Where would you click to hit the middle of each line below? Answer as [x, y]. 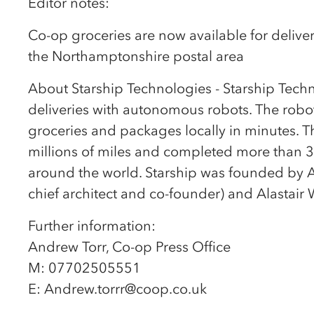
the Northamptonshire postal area [136, 56]
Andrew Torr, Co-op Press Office [129, 246]
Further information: [92, 225]
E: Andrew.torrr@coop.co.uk [117, 288]
